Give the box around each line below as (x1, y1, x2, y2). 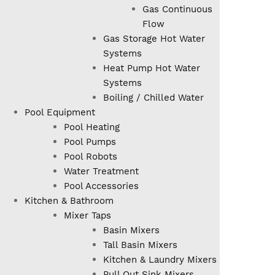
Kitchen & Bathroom (25, 195, 114, 206)
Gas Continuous (142, 4, 212, 15)
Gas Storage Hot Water (103, 33, 205, 44)
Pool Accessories (64, 180, 139, 192)
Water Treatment (64, 166, 139, 177)
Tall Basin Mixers (103, 239, 177, 250)
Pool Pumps (64, 136, 116, 147)
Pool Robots (64, 151, 117, 162)
